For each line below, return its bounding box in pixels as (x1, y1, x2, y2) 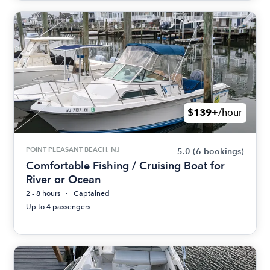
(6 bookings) (192, 146, 244, 157)
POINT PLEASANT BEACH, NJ (26, 145, 120, 154)
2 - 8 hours (26, 189, 61, 198)
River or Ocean (26, 172, 101, 186)
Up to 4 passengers (26, 202, 91, 211)
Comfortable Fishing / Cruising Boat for (26, 159, 225, 172)
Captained (74, 189, 110, 198)
